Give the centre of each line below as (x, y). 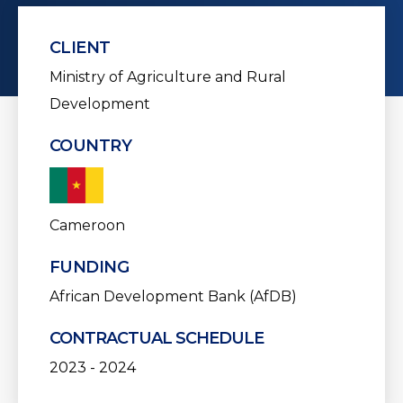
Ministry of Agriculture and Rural (168, 77)
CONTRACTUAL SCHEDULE (157, 338)
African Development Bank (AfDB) (173, 296)
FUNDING (90, 267)
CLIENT (80, 48)
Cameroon (87, 225)
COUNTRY (91, 146)
